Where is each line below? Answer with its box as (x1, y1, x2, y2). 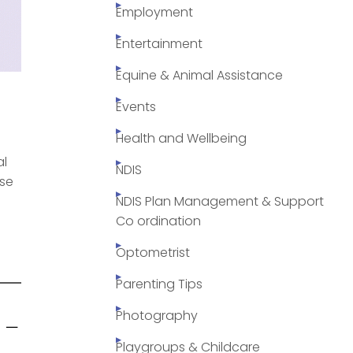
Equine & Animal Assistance (116, 66, 283, 85)
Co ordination (116, 212, 201, 231)
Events (116, 98, 156, 117)
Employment (116, 3, 193, 22)
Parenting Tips (116, 275, 203, 294)
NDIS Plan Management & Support (116, 192, 324, 211)
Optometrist (116, 243, 190, 262)
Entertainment (116, 35, 203, 54)
